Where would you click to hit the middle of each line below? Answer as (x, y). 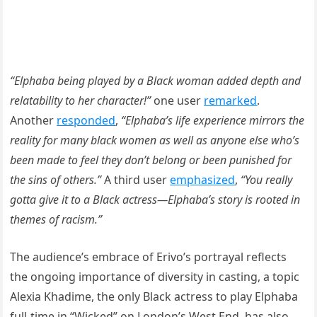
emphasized (203, 179)
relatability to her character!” (82, 100)
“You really (267, 179)
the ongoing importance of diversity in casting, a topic (155, 276)
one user (179, 100)
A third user (137, 179)
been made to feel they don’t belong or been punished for (151, 160)
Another (34, 120)
